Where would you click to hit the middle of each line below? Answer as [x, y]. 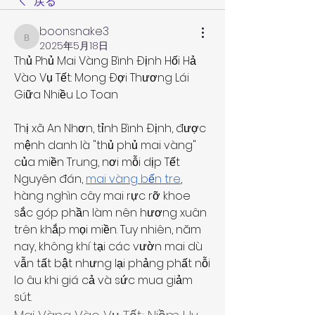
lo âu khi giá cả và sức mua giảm [103, 280]
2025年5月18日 [74, 46]
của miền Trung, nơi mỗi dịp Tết [97, 162]
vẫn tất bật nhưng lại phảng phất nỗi [112, 263]
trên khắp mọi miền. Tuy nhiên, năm [108, 230]
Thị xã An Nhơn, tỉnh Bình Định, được [110, 128]
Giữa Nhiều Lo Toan [66, 95]
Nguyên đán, [50, 179]
